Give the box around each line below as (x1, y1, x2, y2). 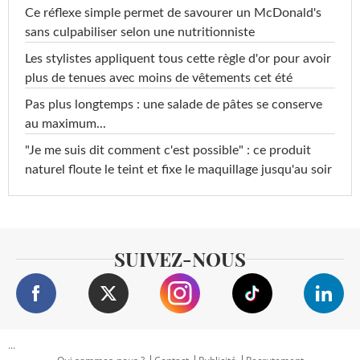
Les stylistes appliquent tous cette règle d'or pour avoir (25, 52, 331, 66)
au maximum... (25, 117, 106, 131)
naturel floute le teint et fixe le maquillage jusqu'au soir (25, 163, 332, 177)
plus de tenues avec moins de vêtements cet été (25, 72, 292, 85)
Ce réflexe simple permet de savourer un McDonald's (25, 6, 321, 20)
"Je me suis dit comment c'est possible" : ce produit (25, 144, 311, 157)
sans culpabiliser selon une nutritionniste (25, 26, 255, 39)
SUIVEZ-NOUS (114, 246, 246, 272)
